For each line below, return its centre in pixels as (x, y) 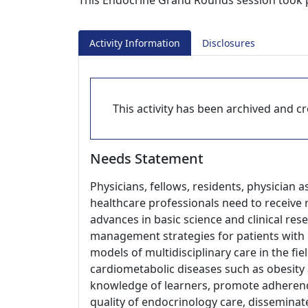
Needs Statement (147, 158)
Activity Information (135, 43)
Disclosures (229, 43)
